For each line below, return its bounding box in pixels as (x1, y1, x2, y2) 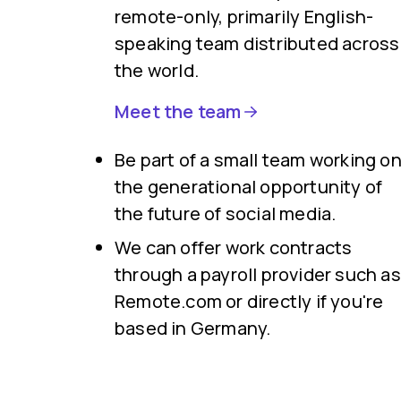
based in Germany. (115, 316, 271, 340)
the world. (115, 58, 199, 82)
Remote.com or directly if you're (115, 289, 384, 313)
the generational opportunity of (115, 175, 383, 199)
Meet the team (115, 99, 242, 124)
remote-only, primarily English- (115, 4, 374, 29)
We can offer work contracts (115, 235, 353, 260)
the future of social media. (115, 201, 337, 226)
